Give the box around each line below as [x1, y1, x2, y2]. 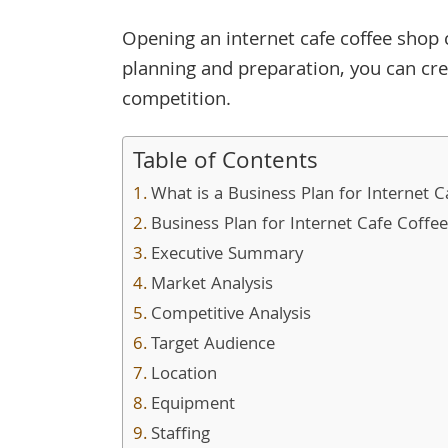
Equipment [150, 391, 235, 421]
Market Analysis [150, 271, 273, 301]
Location [150, 361, 217, 391]
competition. [122, 85, 231, 118]
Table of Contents [133, 144, 318, 184]
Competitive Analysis [150, 301, 311, 331]
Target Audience [150, 331, 275, 361]
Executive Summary [150, 241, 303, 271]
